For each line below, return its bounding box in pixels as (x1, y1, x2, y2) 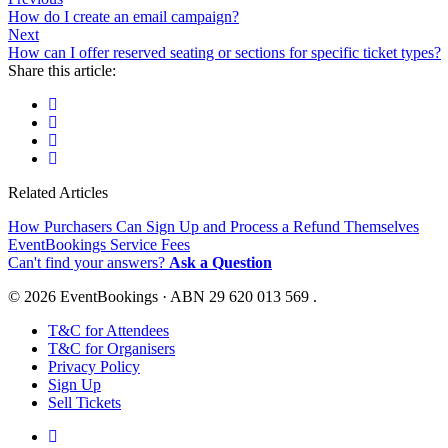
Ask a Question (169, 253, 272, 271)
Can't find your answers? (8, 253, 169, 271)
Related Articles (8, 183, 108, 201)
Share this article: (8, 61, 116, 79)
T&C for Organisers (48, 339, 175, 357)
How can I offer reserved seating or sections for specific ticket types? (8, 43, 441, 61)
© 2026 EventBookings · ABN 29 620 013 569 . (8, 287, 317, 305)
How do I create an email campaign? (8, 7, 239, 25)
